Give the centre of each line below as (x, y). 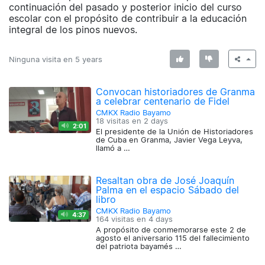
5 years (89, 59)
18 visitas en (120, 121)
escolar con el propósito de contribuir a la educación (128, 19)
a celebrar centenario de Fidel (163, 101)
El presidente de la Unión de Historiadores (175, 132)
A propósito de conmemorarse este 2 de (171, 230)
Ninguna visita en (42, 59)
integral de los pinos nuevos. (73, 30)
